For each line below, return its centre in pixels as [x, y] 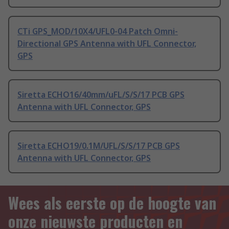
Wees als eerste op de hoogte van [112, 203]
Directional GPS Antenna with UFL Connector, [107, 44]
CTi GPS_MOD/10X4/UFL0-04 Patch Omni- [98, 31]
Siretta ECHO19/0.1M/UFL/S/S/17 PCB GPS [99, 146]
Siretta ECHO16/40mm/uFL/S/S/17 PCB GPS [101, 95]
